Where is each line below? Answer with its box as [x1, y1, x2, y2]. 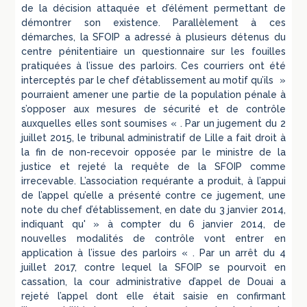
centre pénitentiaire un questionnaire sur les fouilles [21, 45, 286, 57]
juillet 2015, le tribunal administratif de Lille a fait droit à [21, 132, 286, 143]
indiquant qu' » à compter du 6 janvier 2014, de [21, 218, 286, 230]
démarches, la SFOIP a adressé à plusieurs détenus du [21, 31, 286, 42]
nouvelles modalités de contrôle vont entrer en [21, 232, 286, 244]
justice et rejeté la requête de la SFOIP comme [21, 160, 286, 172]
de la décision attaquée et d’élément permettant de [21, 2, 286, 14]
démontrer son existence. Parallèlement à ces [21, 16, 286, 28]
